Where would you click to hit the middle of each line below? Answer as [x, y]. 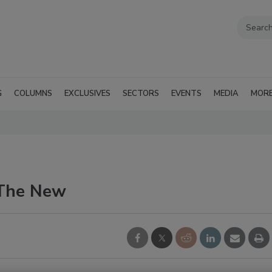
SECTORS [141, 93]
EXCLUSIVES [87, 93]
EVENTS [186, 93]
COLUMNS [33, 93]
